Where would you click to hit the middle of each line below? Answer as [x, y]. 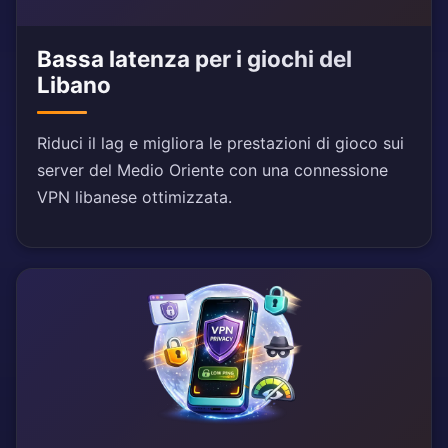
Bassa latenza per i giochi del [194, 59]
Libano [74, 85]
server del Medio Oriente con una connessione [212, 170]
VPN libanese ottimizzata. [134, 197]
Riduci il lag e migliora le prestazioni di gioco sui [220, 143]
